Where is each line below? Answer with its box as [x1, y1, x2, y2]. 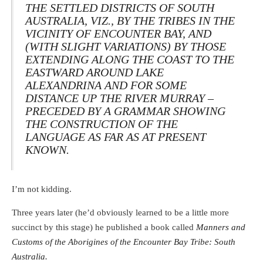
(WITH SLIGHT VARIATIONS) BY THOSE [25, 40, 226, 53]
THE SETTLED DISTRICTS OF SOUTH [25, 1, 214, 15]
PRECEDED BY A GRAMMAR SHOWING [25, 104, 225, 118]
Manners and [196, 222, 245, 232]
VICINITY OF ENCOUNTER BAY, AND [25, 27, 211, 41]
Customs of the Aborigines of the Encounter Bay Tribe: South [12, 237, 235, 247]
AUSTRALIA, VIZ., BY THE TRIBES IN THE [25, 14, 235, 28]
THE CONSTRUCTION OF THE [25, 117, 178, 131]
